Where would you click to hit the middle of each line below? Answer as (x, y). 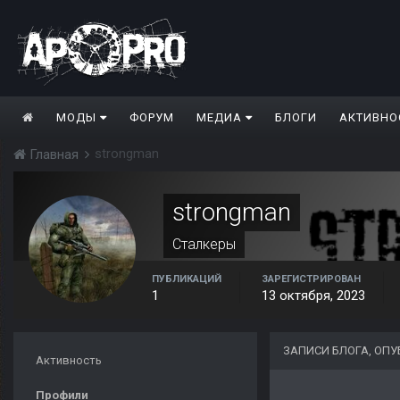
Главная (54, 155)
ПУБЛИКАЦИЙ (187, 279)
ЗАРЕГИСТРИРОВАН (311, 279)
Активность (69, 361)
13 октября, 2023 (313, 296)
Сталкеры (204, 245)
